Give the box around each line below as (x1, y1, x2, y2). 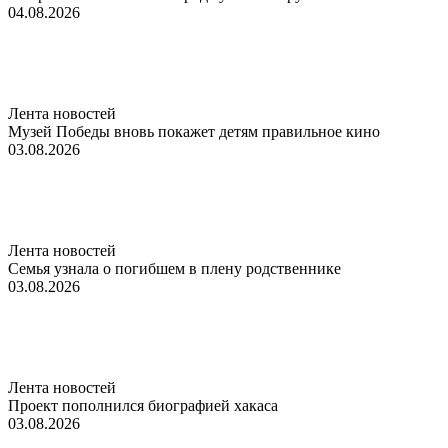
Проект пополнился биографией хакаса (8, 396, 278, 414)
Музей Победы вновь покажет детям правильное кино (8, 122, 380, 140)
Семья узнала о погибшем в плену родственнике (8, 259, 341, 277)
